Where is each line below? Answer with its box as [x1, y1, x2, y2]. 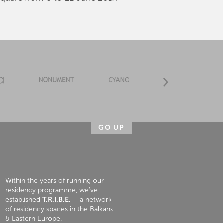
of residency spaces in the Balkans [5, 205, 113, 214]
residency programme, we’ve [5, 186, 98, 195]
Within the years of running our [5, 176, 104, 185]
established [5, 195, 42, 204]
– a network [70, 195, 111, 204]
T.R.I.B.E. [42, 195, 71, 204]
